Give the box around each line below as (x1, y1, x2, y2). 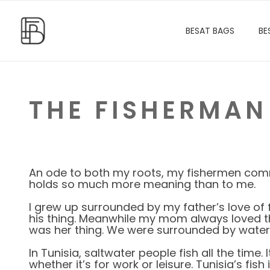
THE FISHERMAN (29, 93, 267, 127)
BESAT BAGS (185, 25, 234, 37)
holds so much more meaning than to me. (29, 177, 256, 192)
